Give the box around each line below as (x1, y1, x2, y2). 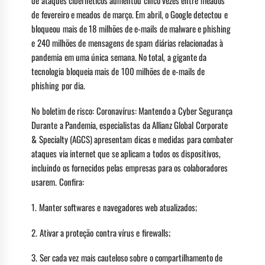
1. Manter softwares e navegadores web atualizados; (31, 200, 198, 214)
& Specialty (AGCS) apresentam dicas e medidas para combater (31, 132, 233, 146)
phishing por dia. (31, 79, 86, 92)
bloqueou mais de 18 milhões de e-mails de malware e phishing (31, 22, 231, 35)
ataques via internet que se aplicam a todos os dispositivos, (31, 147, 221, 160)
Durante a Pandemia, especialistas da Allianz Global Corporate (31, 118, 228, 132)
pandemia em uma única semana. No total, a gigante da (31, 50, 207, 64)
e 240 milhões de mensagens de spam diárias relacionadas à (31, 36, 224, 50)
